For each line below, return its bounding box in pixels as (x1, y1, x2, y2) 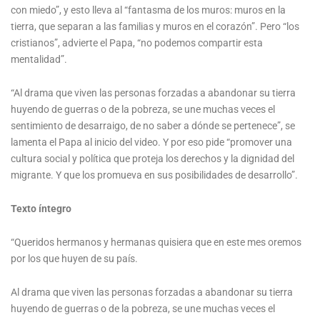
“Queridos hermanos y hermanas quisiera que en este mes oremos (11, 236, 301, 248)
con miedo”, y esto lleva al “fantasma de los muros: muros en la (11, 4, 286, 16)
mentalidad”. (11, 53, 67, 65)
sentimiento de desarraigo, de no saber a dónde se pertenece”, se (11, 119, 295, 131)
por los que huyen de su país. (11, 252, 138, 264)
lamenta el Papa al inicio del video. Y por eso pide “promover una (11, 136, 292, 148)
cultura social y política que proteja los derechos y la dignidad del (11, 152, 294, 164)
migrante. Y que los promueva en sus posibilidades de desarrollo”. (11, 169, 298, 181)
